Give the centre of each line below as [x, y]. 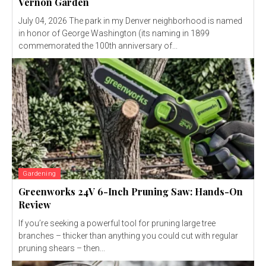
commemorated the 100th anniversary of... [98, 46]
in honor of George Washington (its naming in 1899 [114, 34]
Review [35, 205]
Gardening [39, 174]
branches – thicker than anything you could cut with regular [128, 236]
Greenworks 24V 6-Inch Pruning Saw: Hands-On [131, 192]
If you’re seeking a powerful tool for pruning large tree [117, 224]
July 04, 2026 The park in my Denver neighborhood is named [44, 21]
